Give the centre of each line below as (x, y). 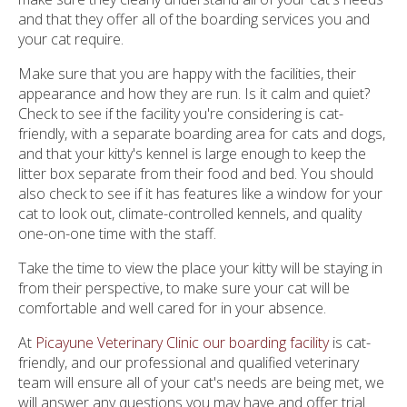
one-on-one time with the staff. (117, 233)
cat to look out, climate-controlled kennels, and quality (190, 213)
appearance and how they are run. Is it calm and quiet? (194, 93)
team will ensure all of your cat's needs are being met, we (201, 382)
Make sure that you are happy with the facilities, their (187, 73)
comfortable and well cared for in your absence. (174, 308)
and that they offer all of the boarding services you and (194, 19)
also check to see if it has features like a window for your (200, 193)
